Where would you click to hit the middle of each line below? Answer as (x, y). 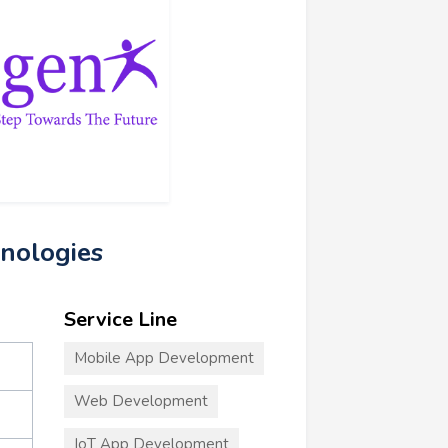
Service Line (120, 319)
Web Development (140, 400)
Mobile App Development (163, 357)
